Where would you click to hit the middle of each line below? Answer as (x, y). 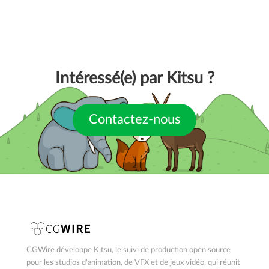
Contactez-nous (134, 119)
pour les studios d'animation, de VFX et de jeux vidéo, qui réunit (133, 262)
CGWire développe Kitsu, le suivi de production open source (128, 249)
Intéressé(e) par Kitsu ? (134, 78)
